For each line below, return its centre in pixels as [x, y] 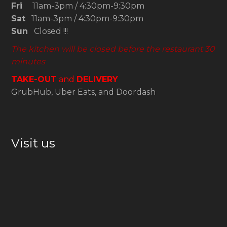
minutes [28, 62]
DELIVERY [97, 80]
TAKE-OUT [34, 80]
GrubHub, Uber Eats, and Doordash [83, 92]
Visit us [33, 143]
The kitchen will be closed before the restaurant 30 [113, 49]
